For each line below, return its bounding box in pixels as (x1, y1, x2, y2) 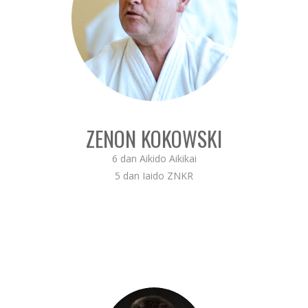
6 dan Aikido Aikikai (111, 151, 197, 165)
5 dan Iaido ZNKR (115, 168, 193, 182)
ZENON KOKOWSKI (86, 122, 222, 154)
